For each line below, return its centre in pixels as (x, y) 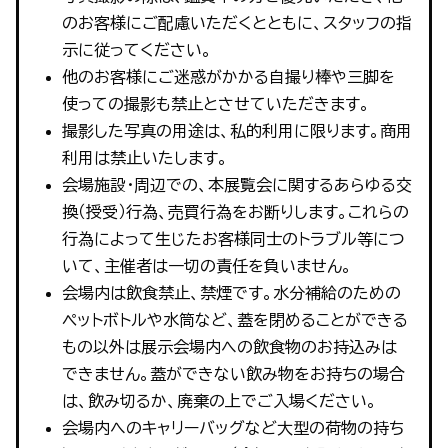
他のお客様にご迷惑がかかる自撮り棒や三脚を (228, 76)
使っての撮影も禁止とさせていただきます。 (215, 103)
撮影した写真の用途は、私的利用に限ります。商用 (236, 130)
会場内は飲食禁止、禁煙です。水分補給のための (231, 292)
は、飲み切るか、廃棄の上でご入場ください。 (219, 400)
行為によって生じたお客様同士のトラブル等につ (233, 238)
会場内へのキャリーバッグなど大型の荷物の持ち (232, 427)
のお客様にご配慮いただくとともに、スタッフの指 (236, 22)
